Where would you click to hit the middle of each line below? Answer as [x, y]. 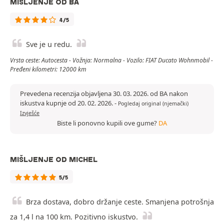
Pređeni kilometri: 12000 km [48, 69]
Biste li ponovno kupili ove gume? [108, 123]
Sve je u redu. [49, 44]
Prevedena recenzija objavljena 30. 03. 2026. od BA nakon [104, 94]
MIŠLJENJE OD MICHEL [54, 160]
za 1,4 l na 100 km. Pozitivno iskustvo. [74, 217]
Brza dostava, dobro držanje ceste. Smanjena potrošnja [120, 202]
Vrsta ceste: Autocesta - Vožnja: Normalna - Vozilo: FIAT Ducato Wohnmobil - [111, 60]
